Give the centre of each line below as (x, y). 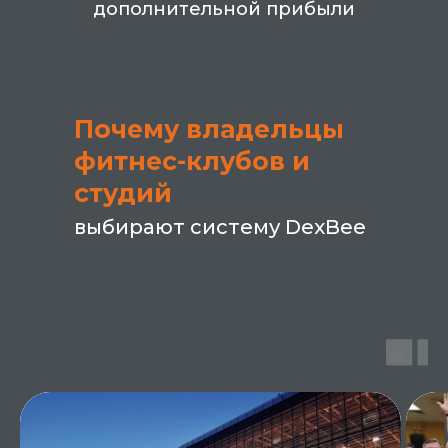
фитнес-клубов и (192, 161)
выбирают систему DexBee (220, 227)
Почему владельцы (209, 129)
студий (123, 193)
